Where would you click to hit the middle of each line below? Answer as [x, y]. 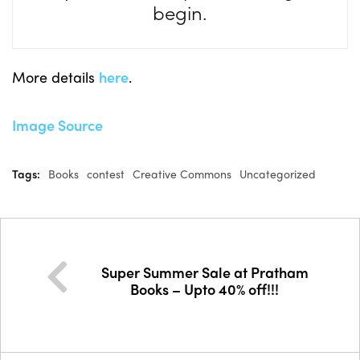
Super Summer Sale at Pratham [205, 272]
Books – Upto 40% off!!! [205, 289]
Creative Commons [182, 174]
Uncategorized [278, 174]
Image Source [57, 125]
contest [106, 174]
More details [55, 77]
